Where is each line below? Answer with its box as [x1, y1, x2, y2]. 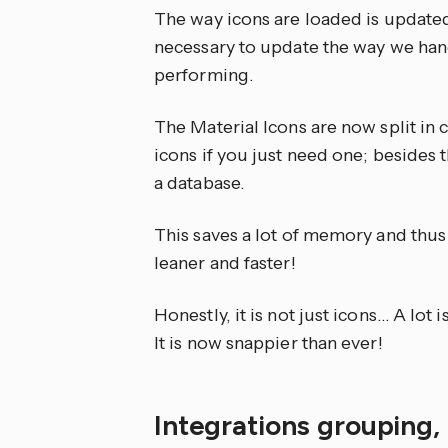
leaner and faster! [154, 252, 296, 274]
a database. [154, 172, 244, 194]
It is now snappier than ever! [154, 332, 383, 354]
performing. [154, 64, 253, 86]
